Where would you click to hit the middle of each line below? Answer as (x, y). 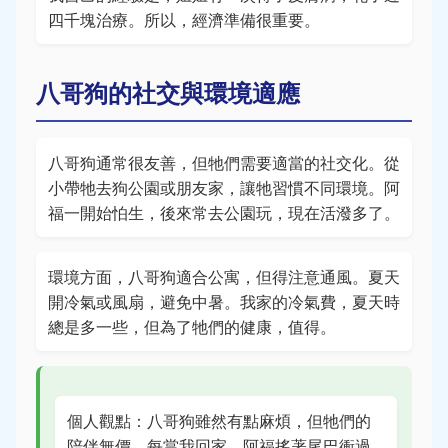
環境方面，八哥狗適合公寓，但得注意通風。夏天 (224, 276)
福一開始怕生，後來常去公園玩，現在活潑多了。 (224, 212)
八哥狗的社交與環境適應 (168, 92)
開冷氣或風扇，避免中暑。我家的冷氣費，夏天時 (224, 301)
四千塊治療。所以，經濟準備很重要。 (184, 19)
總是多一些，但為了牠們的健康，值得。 (192, 326)
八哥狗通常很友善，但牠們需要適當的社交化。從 (224, 162)
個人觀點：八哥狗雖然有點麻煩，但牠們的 (219, 420)
